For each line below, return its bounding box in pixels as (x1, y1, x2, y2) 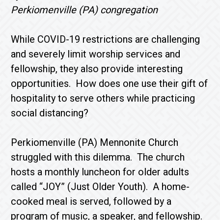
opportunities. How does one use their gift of (11, 78, 208, 89)
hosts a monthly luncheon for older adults (11, 166, 190, 178)
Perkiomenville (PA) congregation (11, 4, 158, 16)
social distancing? (11, 107, 94, 119)
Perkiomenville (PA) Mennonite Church (11, 137, 179, 148)
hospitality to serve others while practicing (11, 92, 195, 104)
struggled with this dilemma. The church (11, 151, 185, 163)
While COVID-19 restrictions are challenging (11, 33, 200, 45)
